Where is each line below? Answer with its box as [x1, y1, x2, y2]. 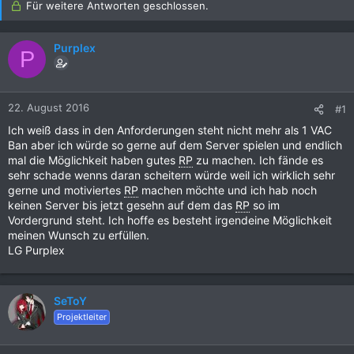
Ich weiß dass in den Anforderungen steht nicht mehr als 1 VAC [8, 123, 332, 137]
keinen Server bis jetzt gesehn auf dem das [8, 198, 235, 212]
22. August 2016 [8, 101, 89, 114]
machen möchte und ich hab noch [138, 183, 317, 197]
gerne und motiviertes [8, 183, 124, 197]
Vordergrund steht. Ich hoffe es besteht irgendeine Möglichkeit [8, 213, 332, 227]
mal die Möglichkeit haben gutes [8, 153, 179, 167]
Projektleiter [57, 311, 107, 322]
